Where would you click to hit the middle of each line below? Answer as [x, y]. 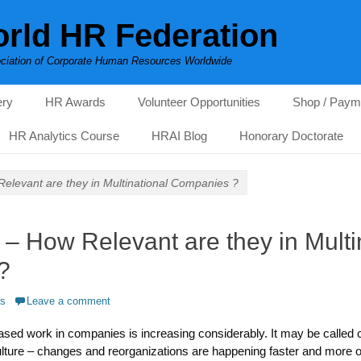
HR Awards [75, 102]
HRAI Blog [179, 136]
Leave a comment [68, 301]
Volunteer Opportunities [199, 102]
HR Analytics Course [64, 136]
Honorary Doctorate [291, 136]
